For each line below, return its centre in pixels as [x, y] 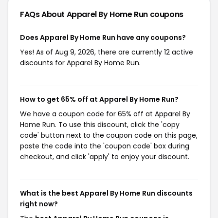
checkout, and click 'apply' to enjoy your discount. [105, 156]
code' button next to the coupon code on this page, [109, 135]
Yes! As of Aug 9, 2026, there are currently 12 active [107, 52]
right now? [39, 204]
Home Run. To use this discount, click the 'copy [100, 124]
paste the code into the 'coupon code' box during [105, 146]
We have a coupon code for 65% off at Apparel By [105, 114]
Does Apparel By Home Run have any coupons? [103, 37]
